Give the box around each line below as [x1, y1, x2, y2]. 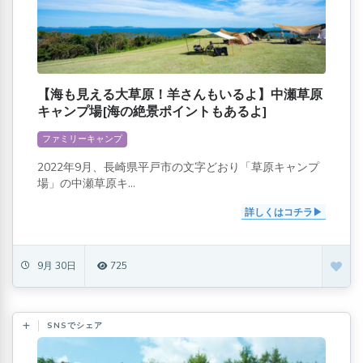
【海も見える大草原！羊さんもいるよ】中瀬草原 [37, 86, 322, 105]
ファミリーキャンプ [42, 133, 122, 146]
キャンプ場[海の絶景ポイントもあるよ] [37, 103, 267, 122]
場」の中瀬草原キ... [37, 176, 135, 192]
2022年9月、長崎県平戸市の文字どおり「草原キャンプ [37, 160, 319, 176]
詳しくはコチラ [245, 206, 313, 220]
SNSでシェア [47, 319, 103, 331]
